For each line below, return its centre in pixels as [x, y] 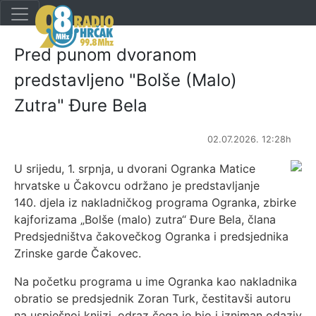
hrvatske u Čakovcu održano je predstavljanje [137, 186]
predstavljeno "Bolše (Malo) [126, 80]
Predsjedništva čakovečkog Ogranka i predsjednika [151, 236]
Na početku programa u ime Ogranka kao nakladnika [156, 281]
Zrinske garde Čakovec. [78, 253]
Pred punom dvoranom [105, 55]
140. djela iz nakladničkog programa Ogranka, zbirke [155, 202]
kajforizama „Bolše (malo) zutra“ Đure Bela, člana [145, 219]
